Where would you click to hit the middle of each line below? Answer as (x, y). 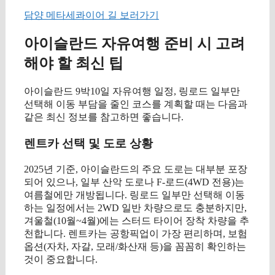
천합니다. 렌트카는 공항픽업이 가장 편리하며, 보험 (136, 233)
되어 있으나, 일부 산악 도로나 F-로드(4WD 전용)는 (134, 182)
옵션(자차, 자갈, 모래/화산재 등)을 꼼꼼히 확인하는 (135, 246)
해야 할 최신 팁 (74, 64)
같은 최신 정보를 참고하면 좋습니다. (104, 117)
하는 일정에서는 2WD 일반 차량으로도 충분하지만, (135, 207)
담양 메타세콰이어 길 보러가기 (91, 15)
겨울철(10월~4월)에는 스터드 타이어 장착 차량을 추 (137, 220)
